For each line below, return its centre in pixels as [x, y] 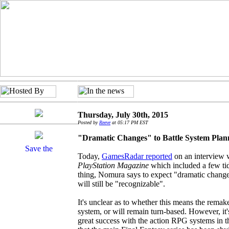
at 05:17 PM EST [129, 122]
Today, [90, 156]
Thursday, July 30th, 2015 [123, 115]
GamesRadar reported [137, 156]
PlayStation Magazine [113, 165]
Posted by [88, 122]
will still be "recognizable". [121, 184]
